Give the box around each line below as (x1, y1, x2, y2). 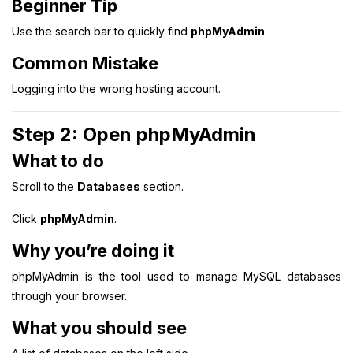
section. (140, 179, 184, 193)
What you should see (12, 317, 187, 338)
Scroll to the (12, 179, 77, 193)
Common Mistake (12, 52, 158, 73)
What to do (12, 150, 104, 171)
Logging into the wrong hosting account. (12, 81, 221, 95)
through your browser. (12, 288, 127, 303)
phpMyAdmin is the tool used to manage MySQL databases (12, 269, 341, 283)
